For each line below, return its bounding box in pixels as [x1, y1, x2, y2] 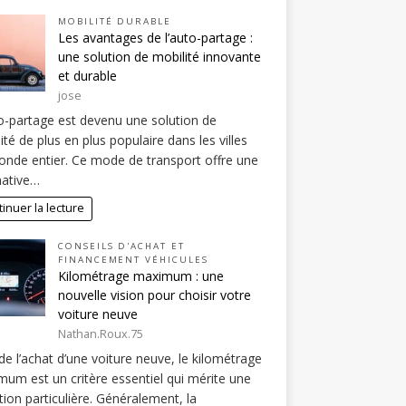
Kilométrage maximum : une [57, 266, 224, 285]
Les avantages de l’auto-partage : [57, 28, 253, 46]
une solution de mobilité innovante [57, 47, 261, 65]
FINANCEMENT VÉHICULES [57, 253, 208, 266]
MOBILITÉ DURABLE [57, 14, 172, 27]
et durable [57, 66, 117, 84]
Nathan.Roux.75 [57, 326, 143, 343]
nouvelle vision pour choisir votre [57, 285, 251, 304]
